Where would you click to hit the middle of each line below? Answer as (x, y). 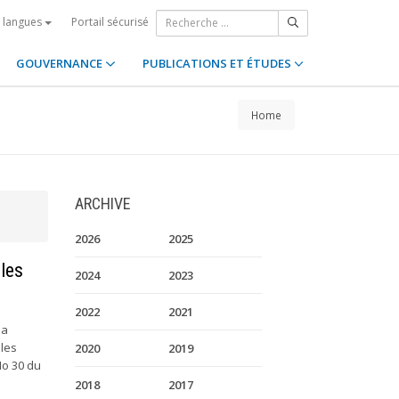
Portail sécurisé (110, 21)
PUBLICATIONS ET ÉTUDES (218, 63)
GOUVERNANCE (61, 63)
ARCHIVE (102, 204)
